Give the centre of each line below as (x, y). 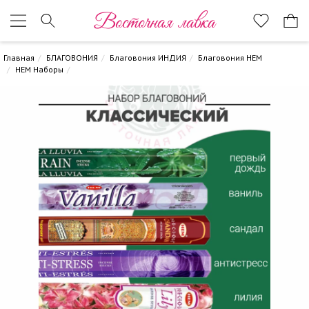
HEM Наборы (39, 69)
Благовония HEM (230, 58)
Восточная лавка (154, 24)
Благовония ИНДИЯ (148, 58)
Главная (19, 58)
